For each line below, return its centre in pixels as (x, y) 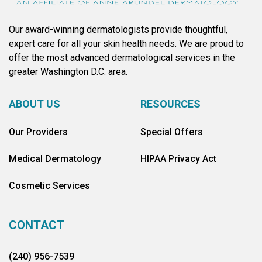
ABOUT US (35, 104)
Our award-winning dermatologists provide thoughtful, (118, 30)
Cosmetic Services (49, 186)
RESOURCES (170, 104)
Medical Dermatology (55, 159)
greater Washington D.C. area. (68, 72)
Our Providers (38, 132)
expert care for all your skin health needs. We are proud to (126, 44)
